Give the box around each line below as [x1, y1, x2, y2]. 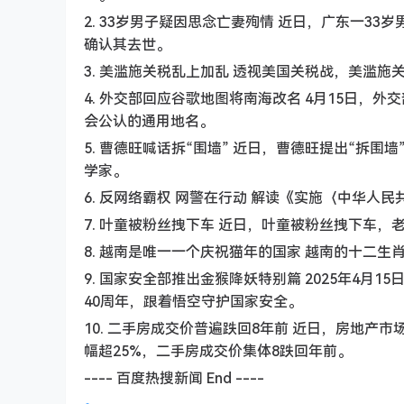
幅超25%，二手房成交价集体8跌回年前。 [84, 341, 352, 361]
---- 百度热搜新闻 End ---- [84, 368, 264, 388]
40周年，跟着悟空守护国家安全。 [84, 291, 302, 311]
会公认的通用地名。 [84, 111, 214, 131]
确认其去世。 [84, 34, 170, 54]
